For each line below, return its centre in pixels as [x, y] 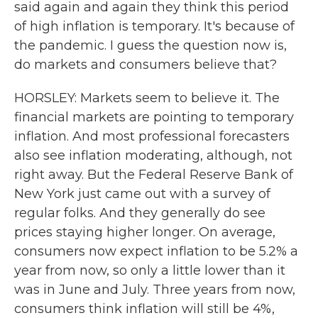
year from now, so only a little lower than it [150, 270]
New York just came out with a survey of [142, 194]
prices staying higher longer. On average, [145, 232]
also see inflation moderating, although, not [153, 155]
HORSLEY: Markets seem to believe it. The [147, 98]
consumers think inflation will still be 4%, [144, 309]
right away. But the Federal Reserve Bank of [154, 175]
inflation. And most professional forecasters [152, 136]
